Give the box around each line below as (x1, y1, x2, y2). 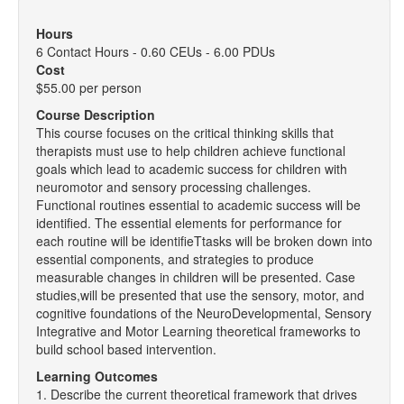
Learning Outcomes (36, 367, 158, 385)
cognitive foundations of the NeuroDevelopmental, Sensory (36, 304, 372, 322)
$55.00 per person (36, 78, 142, 96)
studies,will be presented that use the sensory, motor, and (36, 286, 364, 304)
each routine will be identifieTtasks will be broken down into (36, 232, 372, 250)
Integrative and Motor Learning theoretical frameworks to (36, 322, 361, 340)
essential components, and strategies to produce (36, 250, 314, 268)
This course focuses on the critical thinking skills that (36, 124, 334, 142)
